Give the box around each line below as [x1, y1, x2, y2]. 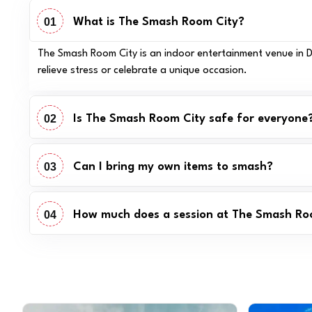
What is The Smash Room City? [73, 15, 245, 28]
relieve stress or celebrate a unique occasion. [38, 65, 248, 76]
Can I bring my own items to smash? [73, 160, 274, 173]
